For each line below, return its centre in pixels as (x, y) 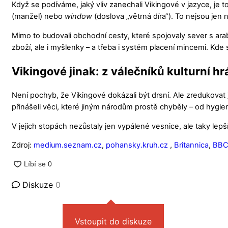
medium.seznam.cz (68, 145)
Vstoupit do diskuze (113, 221)
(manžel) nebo (38, 17)
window (78, 17)
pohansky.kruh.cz (138, 145)
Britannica (191, 145)
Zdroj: (23, 145)
